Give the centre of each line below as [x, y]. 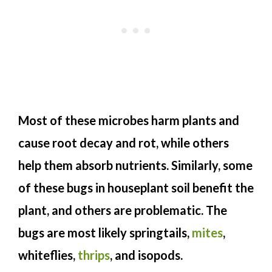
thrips [94, 255]
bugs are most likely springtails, [105, 232]
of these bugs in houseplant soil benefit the [136, 187]
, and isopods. [146, 255]
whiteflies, [48, 255]
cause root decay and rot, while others [124, 142]
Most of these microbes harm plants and [129, 120]
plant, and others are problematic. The [123, 210]
